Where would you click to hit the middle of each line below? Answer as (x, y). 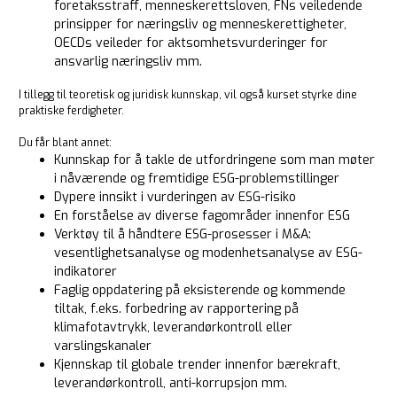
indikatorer (86, 271)
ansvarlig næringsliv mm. (128, 61)
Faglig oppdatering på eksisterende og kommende (200, 290)
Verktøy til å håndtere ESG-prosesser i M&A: (183, 234)
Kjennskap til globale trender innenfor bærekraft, (197, 364)
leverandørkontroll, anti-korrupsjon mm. (171, 383)
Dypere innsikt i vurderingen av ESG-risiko (175, 197)
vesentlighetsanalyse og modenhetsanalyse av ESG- (208, 253)
